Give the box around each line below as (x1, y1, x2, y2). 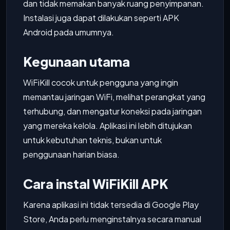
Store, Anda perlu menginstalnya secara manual (23, 214, 201, 224)
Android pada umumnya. (23, 27, 114, 37)
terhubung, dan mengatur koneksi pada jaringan (23, 106, 202, 117)
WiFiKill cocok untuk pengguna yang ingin (23, 77, 178, 88)
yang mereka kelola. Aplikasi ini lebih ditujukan (23, 120, 192, 131)
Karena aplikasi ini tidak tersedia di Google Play (23, 199, 199, 210)
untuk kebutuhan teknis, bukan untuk (23, 135, 162, 145)
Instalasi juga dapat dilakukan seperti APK (23, 12, 179, 23)
